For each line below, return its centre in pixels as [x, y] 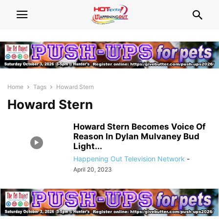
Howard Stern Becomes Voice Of [140, 127]
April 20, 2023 [93, 170]
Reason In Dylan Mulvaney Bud [136, 137]
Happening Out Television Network [129, 159]
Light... [88, 146]
